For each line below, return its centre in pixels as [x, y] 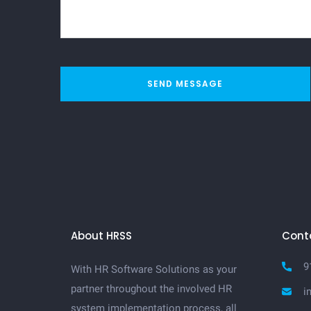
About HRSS [101, 236]
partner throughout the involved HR [151, 289]
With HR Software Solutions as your [154, 269]
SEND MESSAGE [185, 84]
